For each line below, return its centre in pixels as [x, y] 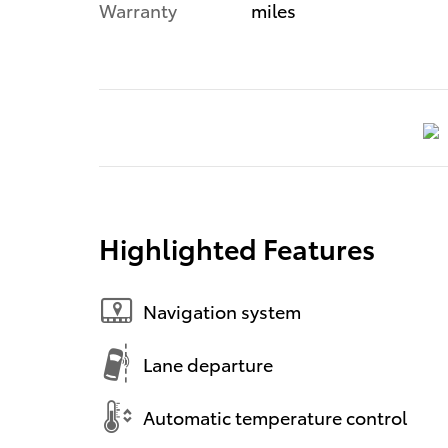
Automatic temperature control [275, 416]
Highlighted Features [237, 248]
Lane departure [208, 363]
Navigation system [222, 310]
